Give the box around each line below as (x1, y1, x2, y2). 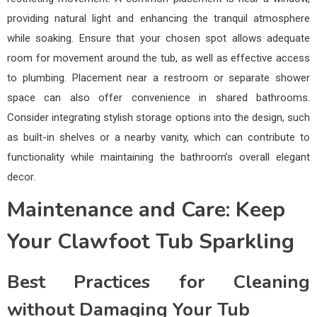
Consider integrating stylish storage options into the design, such (7, 110, 310, 124)
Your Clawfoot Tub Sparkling (7, 226, 294, 256)
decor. (7, 170, 35, 183)
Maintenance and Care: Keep (7, 195, 285, 224)
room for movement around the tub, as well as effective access (7, 51, 310, 64)
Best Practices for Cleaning (7, 269, 310, 294)
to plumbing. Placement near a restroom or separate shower (7, 71, 310, 84)
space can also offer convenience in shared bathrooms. (7, 91, 310, 104)
